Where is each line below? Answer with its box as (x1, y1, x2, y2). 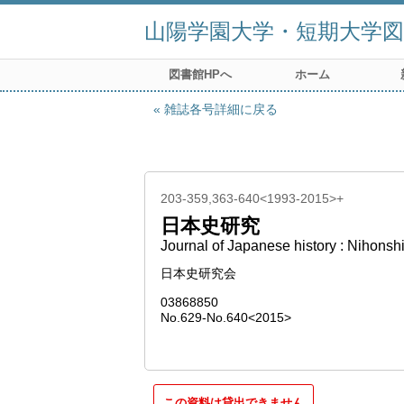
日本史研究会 (161, 266, 236, 281)
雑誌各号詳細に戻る (164, 102, 278, 116)
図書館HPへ (169, 68, 232, 81)
